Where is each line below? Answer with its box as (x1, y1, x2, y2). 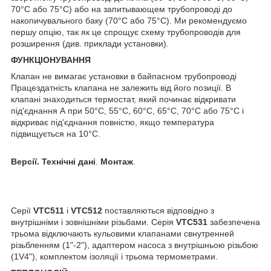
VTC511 (33, 206, 64, 216)
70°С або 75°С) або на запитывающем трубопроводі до (11, 4, 232, 15)
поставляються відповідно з (102, 206, 214, 216)
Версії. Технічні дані (11, 157, 96, 167)
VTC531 (176, 217, 207, 227)
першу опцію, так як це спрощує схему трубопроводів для (11, 27, 241, 38)
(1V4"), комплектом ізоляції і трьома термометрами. (11, 252, 218, 262)
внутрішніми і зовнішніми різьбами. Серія (11, 217, 176, 227)
